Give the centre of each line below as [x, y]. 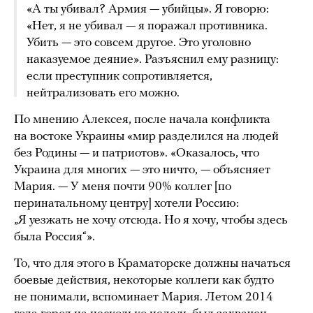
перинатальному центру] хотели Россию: [126, 204]
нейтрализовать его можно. [103, 94]
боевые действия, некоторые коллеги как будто [144, 281]
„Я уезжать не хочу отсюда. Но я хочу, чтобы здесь [151, 221]
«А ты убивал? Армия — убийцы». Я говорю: [148, 10]
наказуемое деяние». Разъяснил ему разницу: [153, 60]
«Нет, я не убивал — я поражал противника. [147, 27]
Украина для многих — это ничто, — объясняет [142, 170]
